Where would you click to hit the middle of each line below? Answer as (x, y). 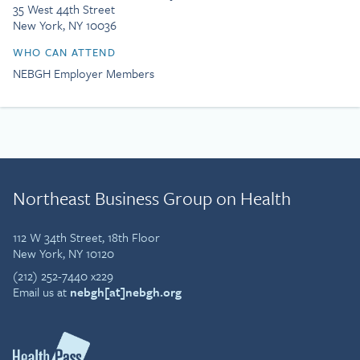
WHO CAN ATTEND (64, 52)
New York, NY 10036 (65, 25)
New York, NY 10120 (63, 253)
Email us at (41, 292)
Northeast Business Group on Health (152, 198)
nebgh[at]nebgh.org (126, 292)
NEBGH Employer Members (84, 73)
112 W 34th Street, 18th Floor (86, 237)
